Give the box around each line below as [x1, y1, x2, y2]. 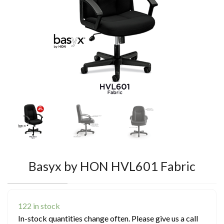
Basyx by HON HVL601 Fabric [28, 158, 195, 173]
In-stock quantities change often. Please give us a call [18, 213, 198, 223]
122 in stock [18, 200, 60, 210]
